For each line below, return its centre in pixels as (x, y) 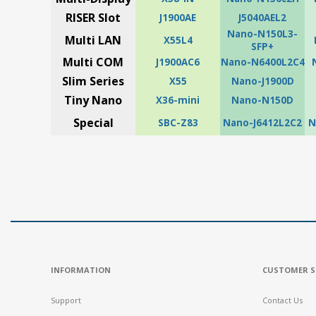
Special (93, 122)
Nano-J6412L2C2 (262, 122)
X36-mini (178, 100)
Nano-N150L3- (262, 34)
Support (66, 300)
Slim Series (93, 81)
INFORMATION (81, 269)
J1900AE (178, 17)
